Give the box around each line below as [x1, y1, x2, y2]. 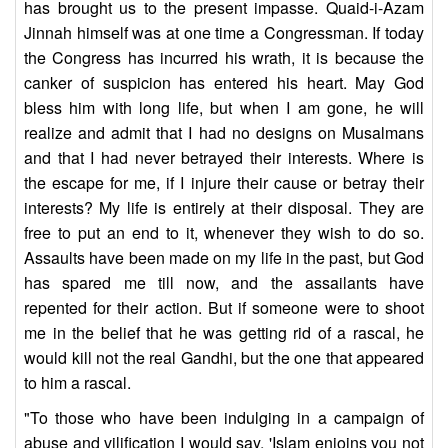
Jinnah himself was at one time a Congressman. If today [24, 21, 424, 45]
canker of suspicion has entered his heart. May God [24, 71, 424, 95]
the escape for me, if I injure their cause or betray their [24, 171, 424, 195]
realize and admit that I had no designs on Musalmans [24, 121, 424, 145]
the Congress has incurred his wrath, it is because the [24, 46, 424, 70]
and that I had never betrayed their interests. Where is [24, 146, 424, 170]
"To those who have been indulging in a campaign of [24, 406, 424, 430]
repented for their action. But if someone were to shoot [24, 296, 424, 320]
